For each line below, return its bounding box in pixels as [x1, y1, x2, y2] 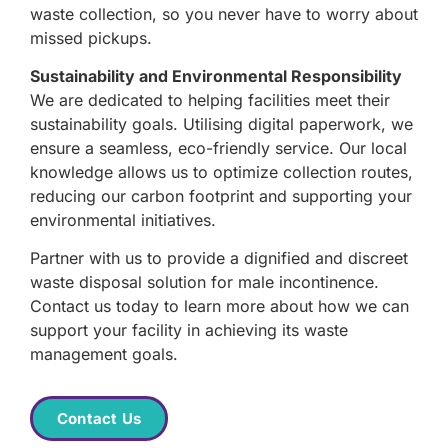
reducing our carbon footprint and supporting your [30, 185, 412, 206]
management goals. [30, 344, 178, 365]
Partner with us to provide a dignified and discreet [30, 248, 408, 269]
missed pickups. [30, 27, 152, 48]
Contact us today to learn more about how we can [30, 296, 409, 317]
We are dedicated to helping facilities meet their [30, 89, 390, 110]
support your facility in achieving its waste [30, 320, 348, 341]
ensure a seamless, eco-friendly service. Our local [30, 137, 407, 158]
